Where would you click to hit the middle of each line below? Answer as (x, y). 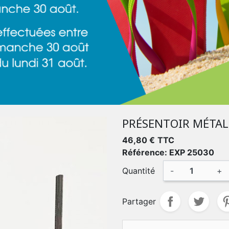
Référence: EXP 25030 (168, 152)
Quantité (139, 171)
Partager (139, 201)
